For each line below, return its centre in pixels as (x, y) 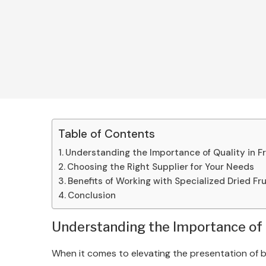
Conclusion (92, 195)
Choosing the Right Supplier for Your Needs (161, 167)
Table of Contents (107, 134)
